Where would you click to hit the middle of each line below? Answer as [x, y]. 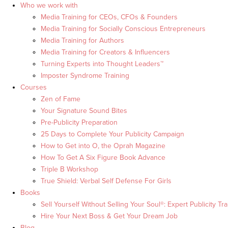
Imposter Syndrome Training [85, 76]
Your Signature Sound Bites [84, 111]
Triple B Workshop [69, 169]
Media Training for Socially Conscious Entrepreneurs [123, 29]
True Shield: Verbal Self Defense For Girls [106, 181]
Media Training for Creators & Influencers [105, 52]
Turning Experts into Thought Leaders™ [102, 64]
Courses [34, 88]
